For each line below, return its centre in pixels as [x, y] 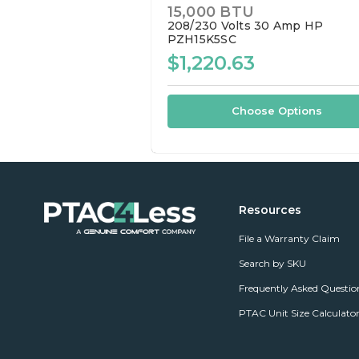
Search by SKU [272, 263]
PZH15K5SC [202, 39]
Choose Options [277, 110]
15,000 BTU [210, 12]
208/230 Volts [209, 25]
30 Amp [278, 25]
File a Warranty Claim [289, 238]
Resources [270, 210]
